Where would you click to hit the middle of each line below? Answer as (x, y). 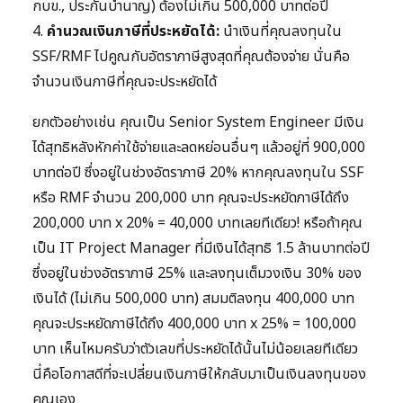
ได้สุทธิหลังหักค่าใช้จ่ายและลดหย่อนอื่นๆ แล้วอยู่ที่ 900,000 (199, 148)
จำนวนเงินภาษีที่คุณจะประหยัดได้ (125, 82)
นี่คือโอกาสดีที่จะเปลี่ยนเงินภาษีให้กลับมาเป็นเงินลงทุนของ (199, 375)
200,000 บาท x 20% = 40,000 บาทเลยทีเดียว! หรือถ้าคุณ (197, 224)
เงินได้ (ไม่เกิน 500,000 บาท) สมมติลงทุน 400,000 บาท (193, 299)
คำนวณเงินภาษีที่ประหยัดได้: (133, 32)
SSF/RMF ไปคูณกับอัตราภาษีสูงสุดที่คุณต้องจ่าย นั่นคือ (191, 57)
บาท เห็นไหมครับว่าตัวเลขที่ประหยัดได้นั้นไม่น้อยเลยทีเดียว (195, 349)
